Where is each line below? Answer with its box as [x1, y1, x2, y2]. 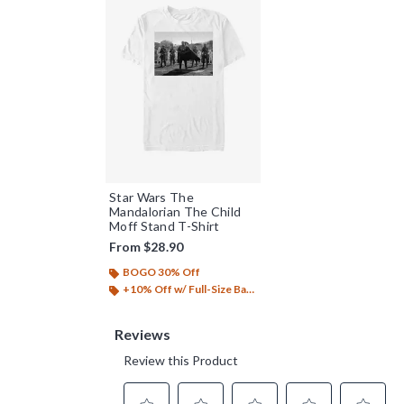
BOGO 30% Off [123, 265, 200, 280]
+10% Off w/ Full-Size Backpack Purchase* [123, 282, 246, 297]
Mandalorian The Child [109, 204, 242, 220]
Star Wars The [109, 189, 194, 206]
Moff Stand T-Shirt [109, 218, 220, 234]
